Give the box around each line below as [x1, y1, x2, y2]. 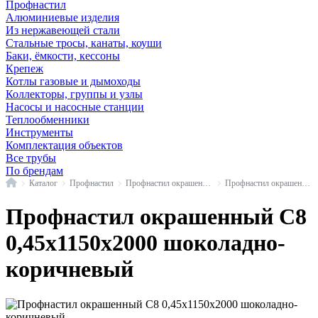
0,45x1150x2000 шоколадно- [6, 230, 285, 256]
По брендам [6, 165, 63, 177]
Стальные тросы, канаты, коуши [6, 37, 162, 49]
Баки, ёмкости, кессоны [6, 50, 120, 62]
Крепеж [6, 62, 43, 75]
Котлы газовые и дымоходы [6, 75, 141, 87]
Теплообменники [6, 114, 89, 126]
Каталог [29, 177, 57, 188]
